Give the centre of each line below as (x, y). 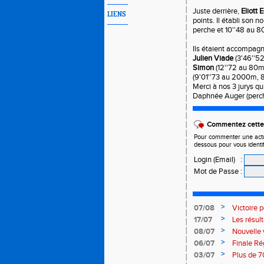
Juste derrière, (217, 11)
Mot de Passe (216, 171)
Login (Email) (214, 160)
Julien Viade (213, 58)
